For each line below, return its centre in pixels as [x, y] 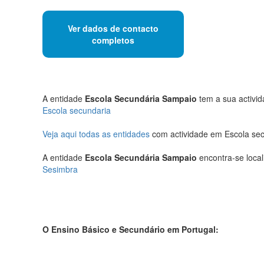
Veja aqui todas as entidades [96, 133]
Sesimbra [60, 169]
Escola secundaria [77, 110]
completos [113, 40]
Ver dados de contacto [113, 29]
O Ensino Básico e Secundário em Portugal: [131, 229]
